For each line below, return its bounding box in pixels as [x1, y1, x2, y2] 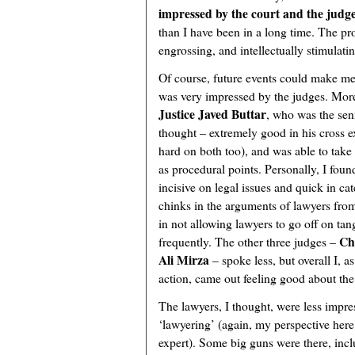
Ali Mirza [158, 250, 209, 269]
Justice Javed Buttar [158, 105, 266, 124]
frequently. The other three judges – [158, 233, 339, 250]
